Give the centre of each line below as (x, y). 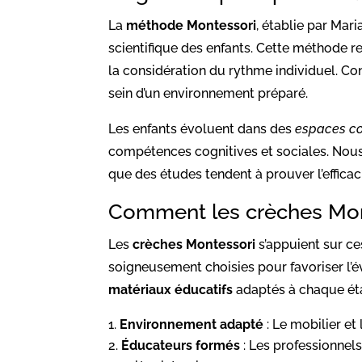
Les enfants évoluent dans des (202, 128)
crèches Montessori (194, 244)
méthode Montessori (192, 25)
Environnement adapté (192, 324)
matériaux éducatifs (171, 289)
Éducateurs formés (181, 345)
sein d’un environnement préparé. (208, 93)
